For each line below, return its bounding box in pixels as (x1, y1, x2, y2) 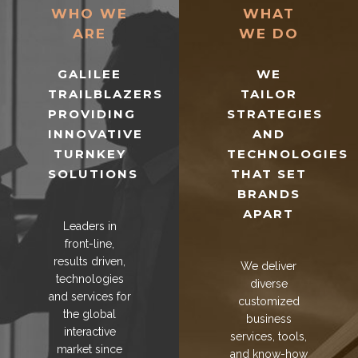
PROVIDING (48, 106, 136, 122)
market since (57, 343, 122, 356)
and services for (48, 290, 131, 304)
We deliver (241, 260, 296, 273)
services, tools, (230, 330, 307, 344)
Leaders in (62, 220, 117, 233)
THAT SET (230, 166, 307, 182)
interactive (63, 325, 116, 339)
